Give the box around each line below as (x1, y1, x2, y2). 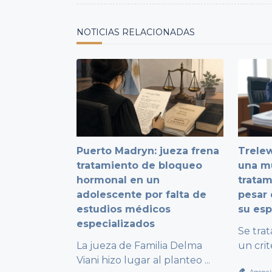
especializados (76, 217, 155, 229)
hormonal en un (76, 174, 160, 186)
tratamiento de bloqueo (76, 159, 202, 171)
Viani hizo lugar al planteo (76, 254, 202, 266)
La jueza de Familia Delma (76, 239, 202, 251)
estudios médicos (76, 203, 171, 215)
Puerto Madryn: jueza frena (76, 144, 219, 157)
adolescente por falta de (76, 188, 206, 200)
